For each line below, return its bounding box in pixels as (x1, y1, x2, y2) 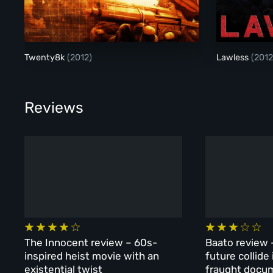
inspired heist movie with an (24, 249, 160, 262)
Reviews (24, 98, 84, 116)
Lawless (216, 52, 251, 63)
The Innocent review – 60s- (24, 236, 158, 249)
